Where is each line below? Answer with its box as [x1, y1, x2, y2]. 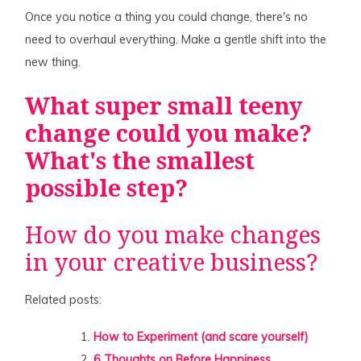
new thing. [25, 54, 81, 69]
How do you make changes [25, 221, 322, 249]
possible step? [25, 174, 189, 202]
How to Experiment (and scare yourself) [93, 329, 309, 344]
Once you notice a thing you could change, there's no [25, 9, 309, 24]
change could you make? [25, 119, 313, 147]
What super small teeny [25, 92, 303, 120]
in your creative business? [25, 248, 318, 276]
